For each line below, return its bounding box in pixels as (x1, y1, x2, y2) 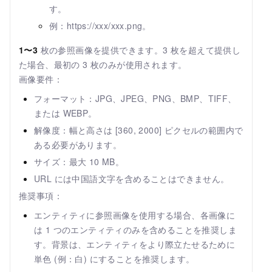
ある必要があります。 (34, 138, 121, 151)
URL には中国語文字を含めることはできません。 (34, 172, 229, 185)
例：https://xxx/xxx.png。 (49, 19, 151, 32)
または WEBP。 (34, 107, 97, 120)
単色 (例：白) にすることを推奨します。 (34, 253, 195, 265)
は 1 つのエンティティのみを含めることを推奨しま (34, 223, 237, 236)
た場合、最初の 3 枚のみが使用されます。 (19, 58, 187, 71)
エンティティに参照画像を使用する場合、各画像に (34, 209, 236, 222)
